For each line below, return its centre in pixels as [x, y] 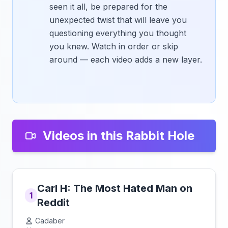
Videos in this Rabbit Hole [119, 136]
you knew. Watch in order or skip [114, 46]
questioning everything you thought [118, 33]
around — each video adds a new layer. [126, 60]
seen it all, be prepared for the [108, 7]
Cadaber [50, 221]
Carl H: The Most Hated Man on [115, 188]
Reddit [54, 203]
